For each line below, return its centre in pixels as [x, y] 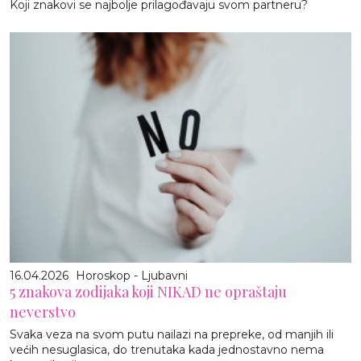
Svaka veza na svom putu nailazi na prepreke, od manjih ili [172, 335]
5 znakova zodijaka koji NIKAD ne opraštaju [148, 292]
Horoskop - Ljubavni [132, 276]
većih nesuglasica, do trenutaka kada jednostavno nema [167, 350]
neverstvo [43, 312]
